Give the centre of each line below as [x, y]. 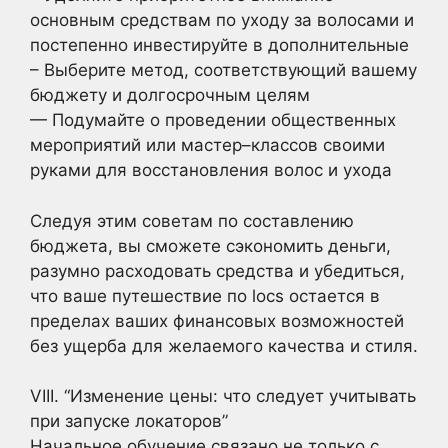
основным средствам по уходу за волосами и [222, 20]
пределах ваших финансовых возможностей [217, 320]
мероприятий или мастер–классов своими [207, 145]
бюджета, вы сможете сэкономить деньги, [210, 245]
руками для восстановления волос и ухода [211, 170]
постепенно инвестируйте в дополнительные [219, 45]
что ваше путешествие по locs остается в [205, 295]
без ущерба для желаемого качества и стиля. [224, 345]
